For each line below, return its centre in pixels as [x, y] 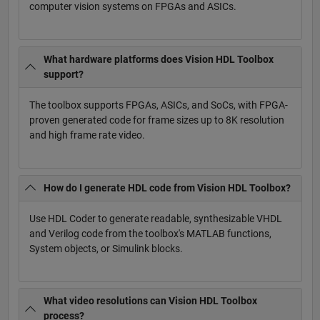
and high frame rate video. [87, 135]
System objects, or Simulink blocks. [106, 248]
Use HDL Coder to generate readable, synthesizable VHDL [155, 218]
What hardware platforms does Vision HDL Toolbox [159, 59]
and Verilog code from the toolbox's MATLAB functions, [150, 233]
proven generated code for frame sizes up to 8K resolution [156, 120]
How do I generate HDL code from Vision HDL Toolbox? [167, 187]
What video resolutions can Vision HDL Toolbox [150, 301]
